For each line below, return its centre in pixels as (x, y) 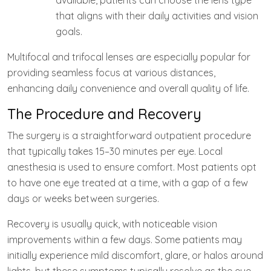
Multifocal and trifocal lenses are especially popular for (129, 57)
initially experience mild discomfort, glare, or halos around (135, 255)
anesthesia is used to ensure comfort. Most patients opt (132, 167)
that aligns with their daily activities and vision (157, 16)
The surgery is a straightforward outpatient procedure (129, 135)
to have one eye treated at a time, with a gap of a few (128, 183)
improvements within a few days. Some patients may (125, 240)
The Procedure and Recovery (104, 114)
